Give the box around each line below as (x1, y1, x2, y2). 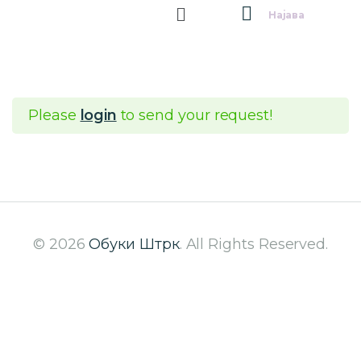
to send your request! (116, 106, 273, 125)
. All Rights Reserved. (179, 234, 329, 253)
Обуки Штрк (89, 234, 180, 253)
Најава (268, 9, 305, 22)
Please (28, 106, 81, 125)
